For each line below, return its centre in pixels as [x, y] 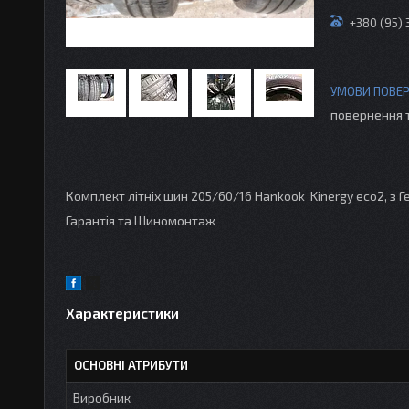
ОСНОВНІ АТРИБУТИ [131, 365]
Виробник [102, 397]
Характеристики [122, 312]
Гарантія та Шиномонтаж [142, 220]
